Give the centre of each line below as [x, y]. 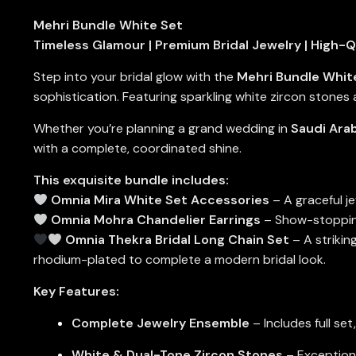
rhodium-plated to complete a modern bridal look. [179, 260]
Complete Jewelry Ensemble [160, 323]
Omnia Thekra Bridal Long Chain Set [178, 240]
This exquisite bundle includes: [131, 180]
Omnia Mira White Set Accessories [161, 200]
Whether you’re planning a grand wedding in [162, 129]
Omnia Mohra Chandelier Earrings [156, 220]
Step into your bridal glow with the [135, 77]
